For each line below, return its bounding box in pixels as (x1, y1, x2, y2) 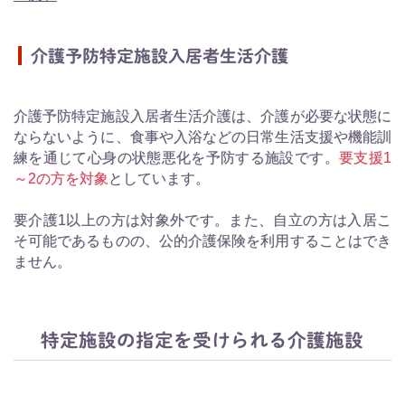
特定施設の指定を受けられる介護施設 (41, 331, 364, 350)
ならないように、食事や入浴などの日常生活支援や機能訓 (14, 129, 391, 146)
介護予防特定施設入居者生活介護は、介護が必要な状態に (14, 108, 391, 125)
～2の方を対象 (14, 171, 108, 187)
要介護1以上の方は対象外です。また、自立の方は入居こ (14, 212, 391, 229)
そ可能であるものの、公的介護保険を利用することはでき (14, 233, 391, 250)
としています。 (108, 171, 210, 187)
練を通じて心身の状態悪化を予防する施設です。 (14, 150, 339, 166)
